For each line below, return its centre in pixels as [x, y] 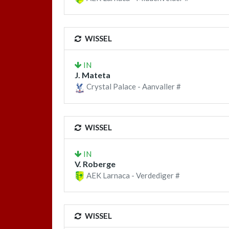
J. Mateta [93, 75]
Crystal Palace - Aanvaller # [133, 87]
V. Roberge [95, 164]
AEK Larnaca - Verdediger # [132, 175]
